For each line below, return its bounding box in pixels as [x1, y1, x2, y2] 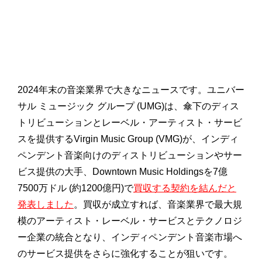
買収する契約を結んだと [133, 183, 236, 194]
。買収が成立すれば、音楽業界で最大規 [74, 199, 242, 210]
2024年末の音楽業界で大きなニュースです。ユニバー [18, 85, 244, 95]
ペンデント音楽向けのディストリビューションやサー [18, 150, 242, 161]
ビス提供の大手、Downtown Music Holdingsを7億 [18, 167, 227, 177]
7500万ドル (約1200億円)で [18, 183, 133, 194]
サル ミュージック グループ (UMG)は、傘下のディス [18, 101, 239, 112]
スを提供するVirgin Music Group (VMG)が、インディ [18, 134, 239, 144]
